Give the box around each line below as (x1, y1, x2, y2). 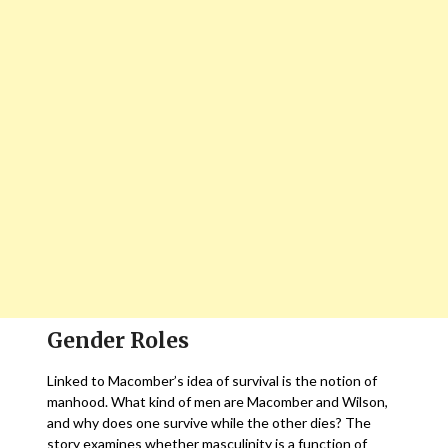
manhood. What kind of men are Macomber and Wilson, (47, 393, 389, 410)
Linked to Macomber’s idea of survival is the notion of (47, 372, 378, 389)
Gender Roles (47, 327, 195, 354)
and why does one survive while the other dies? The (47, 414, 372, 431)
